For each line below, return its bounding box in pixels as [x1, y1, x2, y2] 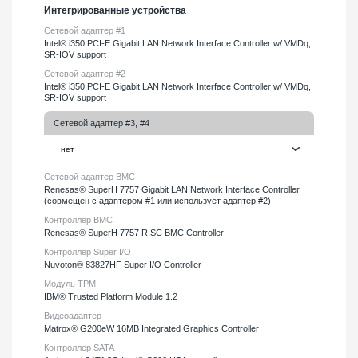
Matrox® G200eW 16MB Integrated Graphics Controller [44, 323, 259, 333]
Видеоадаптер [44, 310, 101, 320]
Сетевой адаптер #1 [44, 25, 125, 35]
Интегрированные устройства [44, 4, 186, 16]
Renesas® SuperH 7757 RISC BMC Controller [44, 227, 224, 237]
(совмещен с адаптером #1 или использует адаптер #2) [44, 195, 271, 205]
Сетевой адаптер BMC [44, 171, 135, 181]
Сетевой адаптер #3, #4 [54, 117, 149, 128]
